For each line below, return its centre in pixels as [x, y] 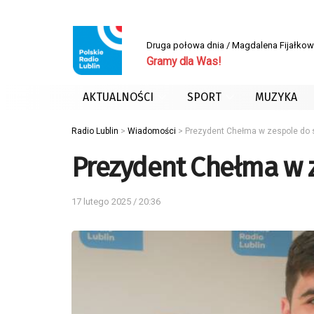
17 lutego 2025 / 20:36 [116, 201]
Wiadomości [152, 131]
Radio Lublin [95, 131]
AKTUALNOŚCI [118, 97]
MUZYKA [276, 97]
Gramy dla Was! [184, 61]
